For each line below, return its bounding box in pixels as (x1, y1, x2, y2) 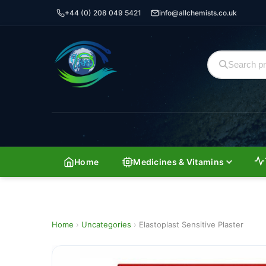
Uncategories (81, 219, 131, 229)
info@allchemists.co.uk (159, 8, 237, 17)
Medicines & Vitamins (133, 156, 224, 167)
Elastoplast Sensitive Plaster (139, 219, 243, 229)
